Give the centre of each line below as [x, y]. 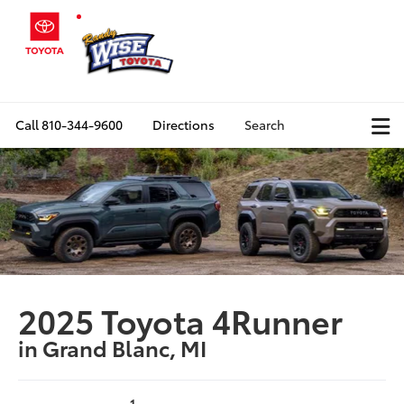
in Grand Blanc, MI [113, 347]
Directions [184, 124]
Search [265, 124]
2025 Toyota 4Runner [181, 319]
